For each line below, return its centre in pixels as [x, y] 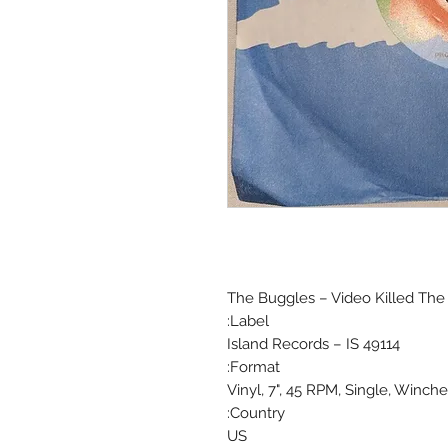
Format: [255, 367]
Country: [257, 413]
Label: [249, 321]
